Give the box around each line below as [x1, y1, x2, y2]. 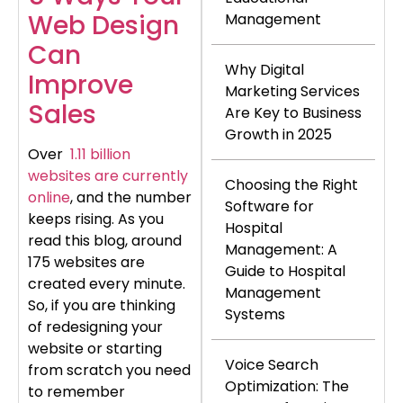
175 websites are [28, 252, 145, 273]
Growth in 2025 [225, 123, 332, 145]
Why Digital [225, 58, 304, 80]
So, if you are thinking [28, 295, 175, 317]
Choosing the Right [225, 174, 358, 195]
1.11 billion [67, 144, 130, 166]
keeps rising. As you [28, 209, 164, 230]
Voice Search [225, 354, 318, 375]
